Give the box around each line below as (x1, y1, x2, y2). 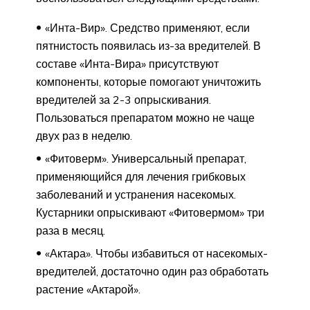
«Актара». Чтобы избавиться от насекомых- (45, 246, 268, 260)
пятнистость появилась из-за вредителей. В (36, 38, 261, 53)
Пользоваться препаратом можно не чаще (36, 110, 255, 125)
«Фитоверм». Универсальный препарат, (45, 151, 246, 165)
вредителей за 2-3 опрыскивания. (36, 92, 211, 107)
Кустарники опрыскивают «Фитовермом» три (36, 205, 264, 219)
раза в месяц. (36, 223, 105, 237)
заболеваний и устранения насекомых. (36, 187, 236, 201)
